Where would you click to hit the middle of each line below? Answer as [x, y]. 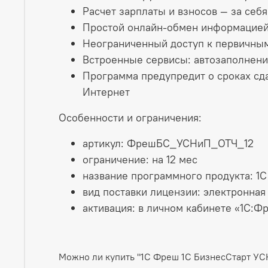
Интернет [106, 92]
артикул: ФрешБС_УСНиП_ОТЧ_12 [168, 143]
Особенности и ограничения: [130, 117]
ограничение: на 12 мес [140, 159]
